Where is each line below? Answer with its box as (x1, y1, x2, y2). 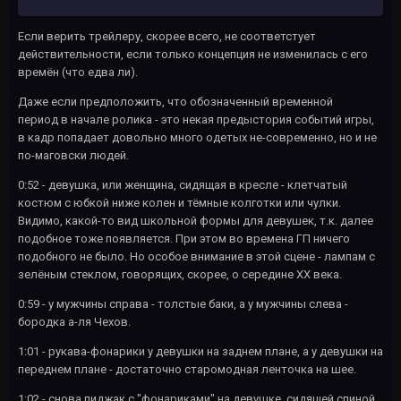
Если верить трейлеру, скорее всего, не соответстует (18, 30, 316, 43)
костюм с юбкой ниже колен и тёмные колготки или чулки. (18, 196, 341, 209)
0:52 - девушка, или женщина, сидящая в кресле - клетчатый (18, 178, 347, 192)
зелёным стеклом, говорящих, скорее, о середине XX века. (18, 268, 342, 281)
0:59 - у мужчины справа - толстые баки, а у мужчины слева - (18, 297, 348, 311)
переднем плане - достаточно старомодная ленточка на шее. (18, 363, 356, 376)
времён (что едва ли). (18, 65, 138, 79)
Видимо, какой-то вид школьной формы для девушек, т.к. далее (18, 214, 373, 227)
